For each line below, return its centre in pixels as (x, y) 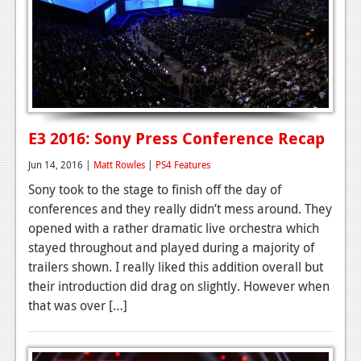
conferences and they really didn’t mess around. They (180, 208)
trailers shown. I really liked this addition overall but (176, 266)
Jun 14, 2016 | (61, 164)
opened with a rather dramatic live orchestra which (174, 228)
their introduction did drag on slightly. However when (179, 286)
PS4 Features (183, 164)
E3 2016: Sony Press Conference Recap (176, 138)
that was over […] (78, 305)
